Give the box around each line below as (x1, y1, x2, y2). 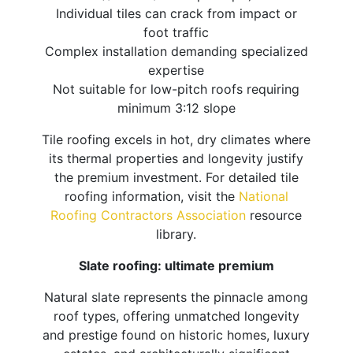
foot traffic (143, 24, 210, 41)
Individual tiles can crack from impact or (55, 6, 297, 22)
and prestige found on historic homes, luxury (43, 327, 310, 344)
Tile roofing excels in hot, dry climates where (42, 132, 311, 148)
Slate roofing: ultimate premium (78, 258, 274, 274)
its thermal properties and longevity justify (49, 150, 304, 167)
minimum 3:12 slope (117, 100, 236, 117)
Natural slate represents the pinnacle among (44, 289, 309, 306)
